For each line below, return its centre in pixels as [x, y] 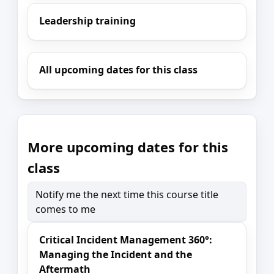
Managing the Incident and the [116, 255]
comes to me [65, 209]
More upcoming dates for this [128, 146]
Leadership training [88, 20]
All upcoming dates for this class [119, 69]
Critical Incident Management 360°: [126, 240]
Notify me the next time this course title [127, 195]
